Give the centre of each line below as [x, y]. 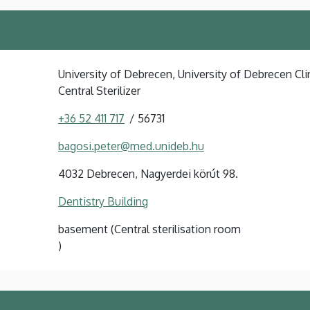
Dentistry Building [103, 201]
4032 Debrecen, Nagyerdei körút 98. [148, 173]
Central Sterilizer [99, 90]
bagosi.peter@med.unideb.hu [131, 146]
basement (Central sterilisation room [149, 229]
